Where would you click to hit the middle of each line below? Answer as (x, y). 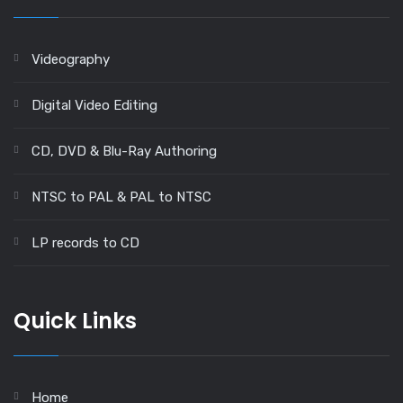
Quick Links (75, 320)
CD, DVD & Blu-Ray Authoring (124, 151)
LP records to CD (85, 242)
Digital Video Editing (94, 105)
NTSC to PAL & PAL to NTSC (121, 197)
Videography (71, 59)
